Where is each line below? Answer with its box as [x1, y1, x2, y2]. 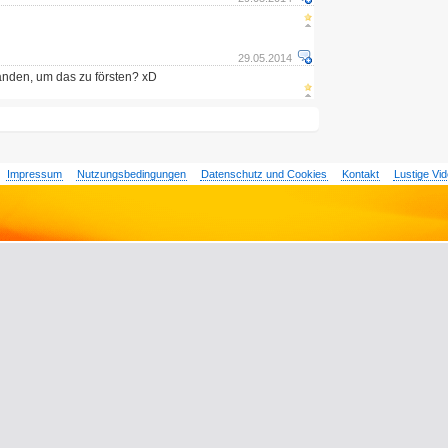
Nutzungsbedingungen [76, 168, 186, 180]
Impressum [6, 168, 62, 180]
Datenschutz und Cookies [200, 168, 327, 180]
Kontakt [341, 168, 379, 180]
